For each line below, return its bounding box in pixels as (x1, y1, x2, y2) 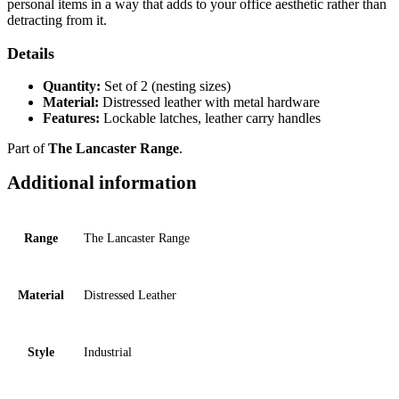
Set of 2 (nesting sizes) (101, 78, 231, 94)
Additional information (7, 172, 197, 193)
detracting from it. (7, 12, 107, 28)
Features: (43, 110, 100, 126)
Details (7, 44, 54, 62)
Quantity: (43, 78, 101, 94)
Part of (7, 141, 48, 157)
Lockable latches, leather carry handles (100, 110, 321, 126)
